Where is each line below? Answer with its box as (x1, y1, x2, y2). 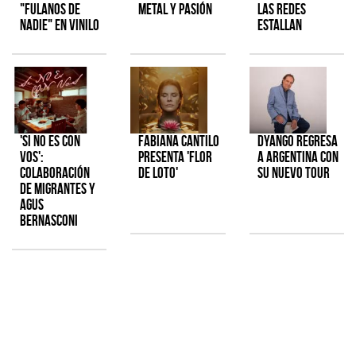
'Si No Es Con (20, 132, 80, 149)
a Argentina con (257, 148, 339, 165)
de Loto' (138, 164, 179, 181)
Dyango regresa (257, 132, 338, 149)
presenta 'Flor (138, 148, 213, 165)
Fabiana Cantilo (138, 132, 220, 149)
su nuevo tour (257, 164, 330, 181)
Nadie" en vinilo (20, 17, 99, 34)
